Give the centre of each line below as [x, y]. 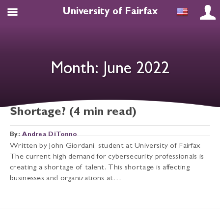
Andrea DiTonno [50, 135]
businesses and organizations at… [66, 179]
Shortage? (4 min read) [73, 113]
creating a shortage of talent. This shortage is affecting [100, 168]
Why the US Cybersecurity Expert [105, 99]
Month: [77, 70]
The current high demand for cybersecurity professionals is [107, 157]
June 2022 [136, 70]
